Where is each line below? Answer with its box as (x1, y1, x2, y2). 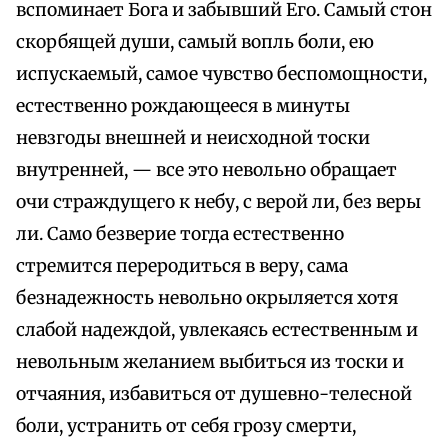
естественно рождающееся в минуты (16, 95, 350, 118)
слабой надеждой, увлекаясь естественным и (16, 319, 418, 342)
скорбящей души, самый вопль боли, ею (16, 31, 374, 54)
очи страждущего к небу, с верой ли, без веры (16, 191, 421, 214)
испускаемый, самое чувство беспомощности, (16, 63, 427, 86)
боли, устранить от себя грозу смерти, (16, 415, 356, 438)
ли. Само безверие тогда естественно (16, 223, 344, 246)
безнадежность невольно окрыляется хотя (16, 287, 398, 310)
